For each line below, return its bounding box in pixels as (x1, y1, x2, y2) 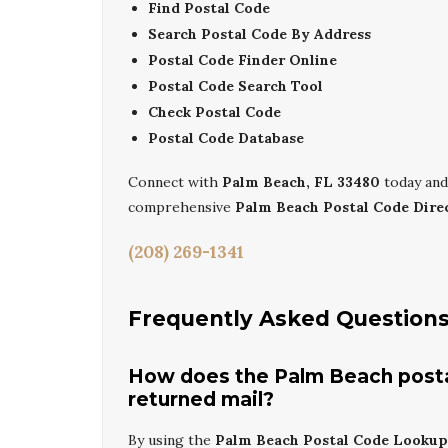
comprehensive (128, 198, 235, 216)
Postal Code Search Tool (148, 77, 323, 95)
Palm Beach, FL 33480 (222, 173, 380, 191)
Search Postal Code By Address (148, 25, 371, 43)
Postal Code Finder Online (148, 51, 337, 69)
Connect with (128, 173, 222, 191)
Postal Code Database (148, 129, 304, 147)
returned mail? (128, 388, 274, 411)
